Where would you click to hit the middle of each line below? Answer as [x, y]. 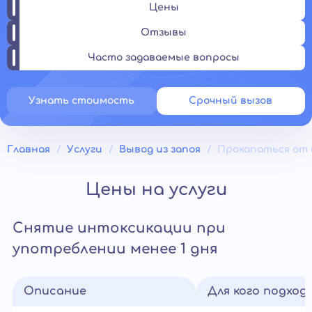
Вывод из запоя [160, 149]
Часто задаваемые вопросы [164, 57]
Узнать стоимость [82, 101]
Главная [29, 149]
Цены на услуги [156, 190]
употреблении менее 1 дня [115, 249]
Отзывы [164, 32]
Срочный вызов [231, 101]
